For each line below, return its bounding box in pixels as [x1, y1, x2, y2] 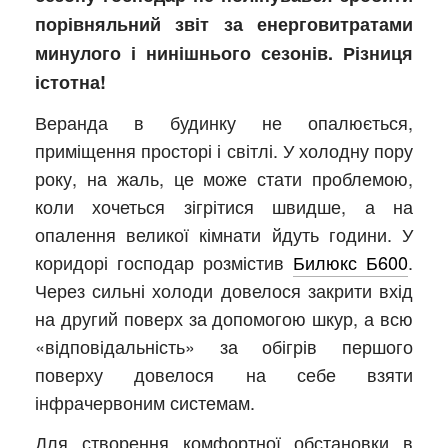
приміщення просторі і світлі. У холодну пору [35, 137, 413, 164]
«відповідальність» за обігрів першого [35, 333, 413, 360]
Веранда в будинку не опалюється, [35, 109, 413, 136]
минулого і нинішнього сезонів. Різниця [35, 40, 413, 67]
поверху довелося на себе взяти [35, 361, 413, 388]
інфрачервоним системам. [35, 389, 255, 416]
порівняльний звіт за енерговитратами [35, 11, 413, 38]
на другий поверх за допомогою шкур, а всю [35, 305, 413, 332]
